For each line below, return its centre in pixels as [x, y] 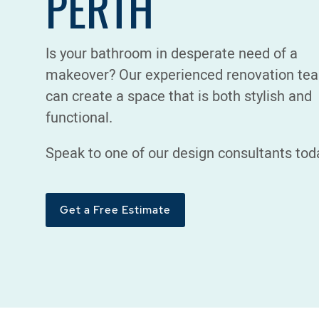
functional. [79, 117]
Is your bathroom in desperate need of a [172, 53]
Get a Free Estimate [115, 210]
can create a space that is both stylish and [179, 96]
